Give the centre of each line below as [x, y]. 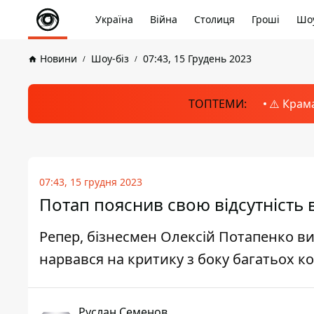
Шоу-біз [110, 59]
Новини [59, 59]
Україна [114, 19]
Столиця [214, 19]
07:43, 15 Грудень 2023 [197, 59]
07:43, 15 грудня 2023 [91, 182]
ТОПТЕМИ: [217, 104]
